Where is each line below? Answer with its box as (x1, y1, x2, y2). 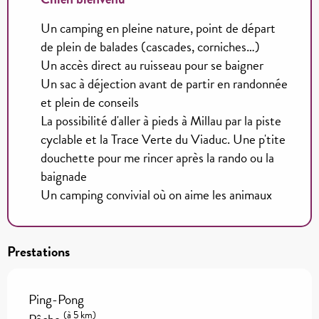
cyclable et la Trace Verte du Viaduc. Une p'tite (41, 128, 286, 150)
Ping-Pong (28, 288, 84, 310)
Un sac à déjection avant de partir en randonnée (41, 73, 288, 94)
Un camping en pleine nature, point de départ (41, 17, 276, 38)
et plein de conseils (41, 91, 139, 113)
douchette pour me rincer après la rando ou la (41, 147, 274, 168)
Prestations (7, 240, 70, 262)
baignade (41, 165, 87, 187)
